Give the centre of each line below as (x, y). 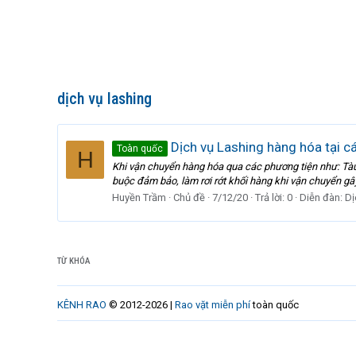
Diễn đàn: (322, 197)
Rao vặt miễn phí (213, 305)
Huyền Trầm (139, 197)
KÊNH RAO (82, 305)
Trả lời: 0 (274, 197)
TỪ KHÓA (74, 261)
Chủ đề (189, 197)
